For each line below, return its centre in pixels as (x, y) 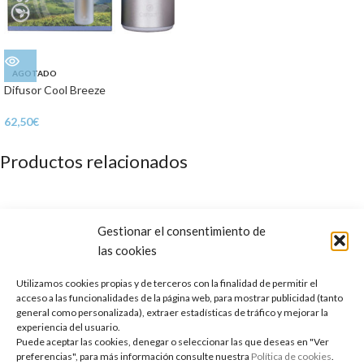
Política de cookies (291, 356)
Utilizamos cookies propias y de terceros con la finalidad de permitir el (167, 283)
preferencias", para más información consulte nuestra (134, 356)
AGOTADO (35, 73)
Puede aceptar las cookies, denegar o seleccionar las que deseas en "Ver (173, 342)
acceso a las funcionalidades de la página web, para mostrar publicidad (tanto (180, 298)
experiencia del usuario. (68, 327)
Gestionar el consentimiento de (182, 231)
